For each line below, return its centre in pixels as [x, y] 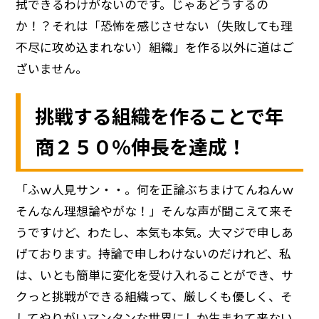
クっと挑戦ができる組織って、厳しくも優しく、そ [155, 297]
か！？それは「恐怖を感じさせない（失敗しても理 [155, 26]
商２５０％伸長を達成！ [141, 147]
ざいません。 [52, 69]
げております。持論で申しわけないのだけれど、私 [154, 254]
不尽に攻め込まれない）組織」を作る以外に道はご [155, 47]
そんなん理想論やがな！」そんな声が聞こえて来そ [155, 211]
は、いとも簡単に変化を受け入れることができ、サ [155, 275]
